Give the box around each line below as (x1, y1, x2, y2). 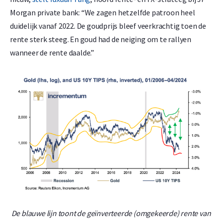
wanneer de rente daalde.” (10, 47, 95, 57)
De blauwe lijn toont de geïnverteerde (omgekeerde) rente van (11, 208, 211, 218)
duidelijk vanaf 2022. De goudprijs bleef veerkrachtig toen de (10, 20, 206, 31)
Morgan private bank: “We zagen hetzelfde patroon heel (10, 7, 195, 17)
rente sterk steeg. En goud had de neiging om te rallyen (10, 34, 191, 44)
